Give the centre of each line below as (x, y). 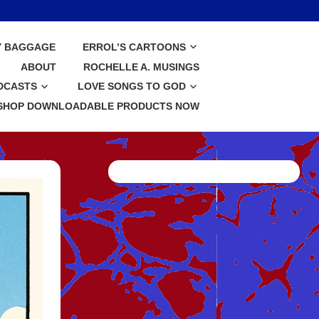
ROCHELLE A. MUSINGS (141, 67)
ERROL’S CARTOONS (134, 47)
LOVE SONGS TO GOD (132, 87)
